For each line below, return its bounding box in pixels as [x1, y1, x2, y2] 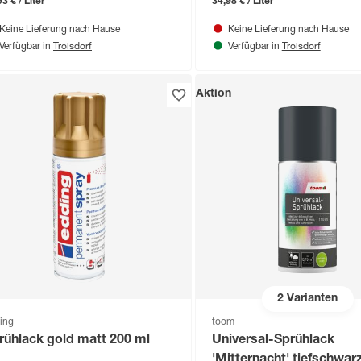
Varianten [284, 293, 338, 305]
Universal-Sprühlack [211, 334, 335, 348]
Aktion [195, 89, 231, 101]
